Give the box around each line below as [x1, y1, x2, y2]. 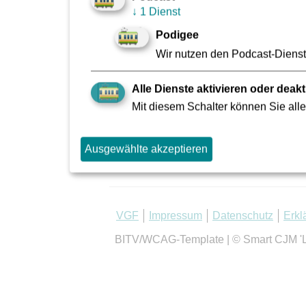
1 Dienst [137, 5, 180, 18]
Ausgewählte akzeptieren [85, 143, 208, 155]
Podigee [156, 29, 199, 41]
